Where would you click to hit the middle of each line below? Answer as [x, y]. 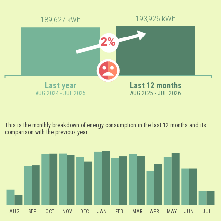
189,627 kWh [60, 20]
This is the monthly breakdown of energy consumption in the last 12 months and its [106, 126]
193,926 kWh [156, 19]
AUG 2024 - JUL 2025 [60, 93]
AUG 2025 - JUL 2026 [155, 93]
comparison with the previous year [46, 132]
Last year [61, 86]
